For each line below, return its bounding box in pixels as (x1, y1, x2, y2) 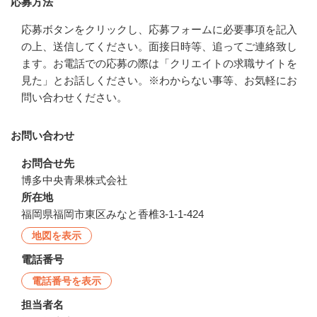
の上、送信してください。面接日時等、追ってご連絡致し (21, 40, 297, 52)
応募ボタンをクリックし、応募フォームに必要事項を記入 (21, 23, 297, 35)
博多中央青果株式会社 (21, 173, 127, 186)
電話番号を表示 (32, 275, 101, 287)
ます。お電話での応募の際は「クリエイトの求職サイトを (21, 57, 297, 69)
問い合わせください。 (21, 91, 127, 103)
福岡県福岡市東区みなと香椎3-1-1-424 (21, 207, 204, 220)
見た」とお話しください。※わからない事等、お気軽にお (21, 74, 297, 86)
